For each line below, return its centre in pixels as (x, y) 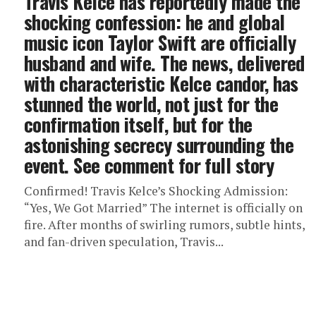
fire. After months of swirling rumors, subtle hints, (164, 225)
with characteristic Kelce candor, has (161, 83)
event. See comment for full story (149, 165)
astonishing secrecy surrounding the (159, 145)
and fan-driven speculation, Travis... (124, 242)
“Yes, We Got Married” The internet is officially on (163, 208)
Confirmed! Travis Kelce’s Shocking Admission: (156, 191)
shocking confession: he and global (154, 22)
